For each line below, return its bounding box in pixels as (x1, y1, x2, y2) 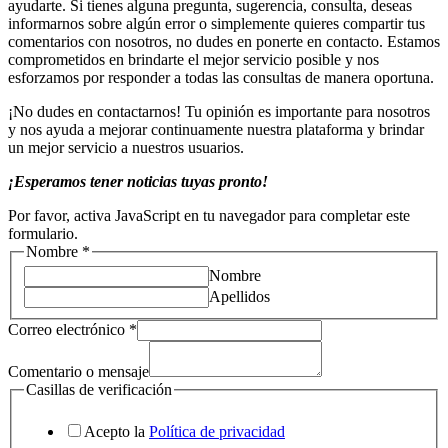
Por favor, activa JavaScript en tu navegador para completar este (8, 206, 410, 224)
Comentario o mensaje (8, 363, 149, 381)
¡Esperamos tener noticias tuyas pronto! (8, 172, 268, 190)
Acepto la (84, 422, 149, 440)
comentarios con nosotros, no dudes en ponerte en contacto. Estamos (8, 32, 440, 50)
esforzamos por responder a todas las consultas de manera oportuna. (8, 68, 434, 86)
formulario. (8, 224, 78, 242)
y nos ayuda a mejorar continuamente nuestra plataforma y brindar (8, 120, 424, 138)
